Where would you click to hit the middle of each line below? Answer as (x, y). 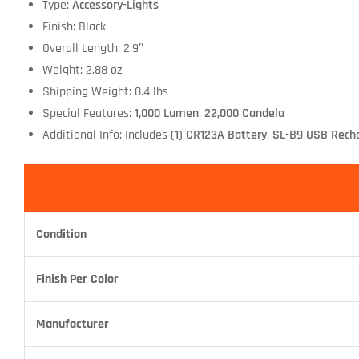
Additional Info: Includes (106, 135)
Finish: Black (74, 27)
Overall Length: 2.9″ (93, 49)
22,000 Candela (244, 114)
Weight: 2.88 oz (82, 71)
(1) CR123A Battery (218, 135)
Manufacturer (73, 324)
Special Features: (88, 114)
